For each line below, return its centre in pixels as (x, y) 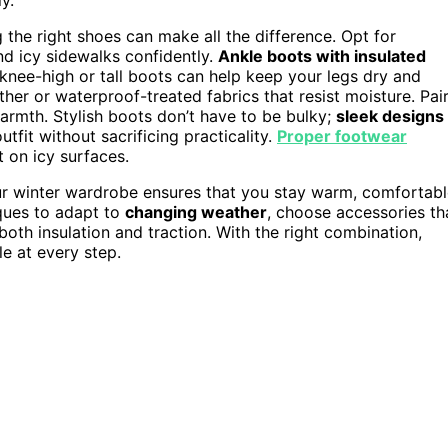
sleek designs (390, 115)
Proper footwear (342, 135)
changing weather (196, 211)
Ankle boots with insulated (322, 55)
